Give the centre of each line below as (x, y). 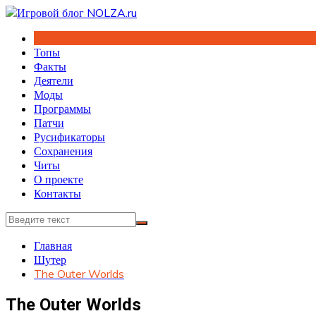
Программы (62, 109)
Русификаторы (69, 137)
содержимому (38, 40)
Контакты (57, 193)
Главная (53, 245)
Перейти (26, 12)
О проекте (59, 179)
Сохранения (63, 151)
